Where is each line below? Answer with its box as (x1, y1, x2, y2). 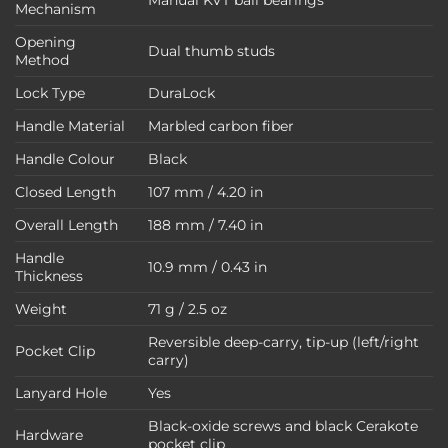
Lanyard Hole (15, 383, 107, 402)
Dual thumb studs (148, 41, 276, 60)
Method (15, 50, 69, 69)
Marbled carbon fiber (148, 116, 295, 135)
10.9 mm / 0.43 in (148, 257, 268, 276)
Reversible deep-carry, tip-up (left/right (148, 332, 420, 351)
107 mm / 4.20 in (148, 182, 264, 201)
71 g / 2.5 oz (148, 299, 228, 318)
